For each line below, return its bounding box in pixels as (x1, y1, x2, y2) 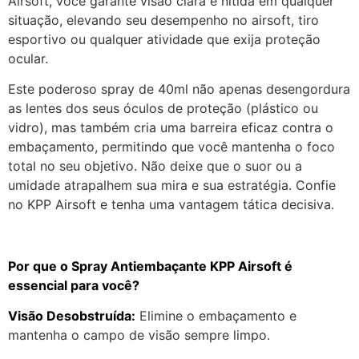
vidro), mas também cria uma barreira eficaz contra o (8, 119, 333, 135)
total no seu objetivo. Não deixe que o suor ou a (8, 157, 302, 174)
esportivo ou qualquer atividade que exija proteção (8, 30, 321, 47)
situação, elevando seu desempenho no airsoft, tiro (8, 11, 319, 28)
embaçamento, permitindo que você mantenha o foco (8, 138, 335, 155)
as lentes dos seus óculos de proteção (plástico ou (8, 99, 318, 116)
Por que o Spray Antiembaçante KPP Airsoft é (8, 257, 292, 274)
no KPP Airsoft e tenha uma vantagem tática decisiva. (8, 196, 334, 212)
